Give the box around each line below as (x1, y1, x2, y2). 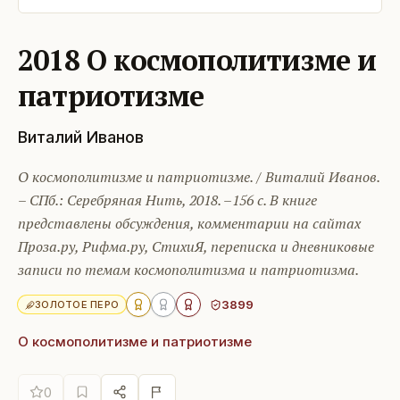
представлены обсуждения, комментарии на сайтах (18, 213, 361, 234)
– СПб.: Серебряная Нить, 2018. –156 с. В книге (18, 190, 317, 211)
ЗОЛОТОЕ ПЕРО (35, 298, 120, 312)
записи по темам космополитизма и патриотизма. (18, 260, 359, 280)
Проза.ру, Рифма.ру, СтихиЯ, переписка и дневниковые (18, 237, 374, 257)
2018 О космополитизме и (18, 41, 377, 79)
